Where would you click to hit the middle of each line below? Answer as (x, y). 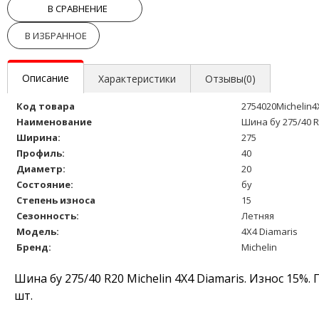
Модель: (38, 231)
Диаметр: (41, 168)
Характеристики (137, 78)
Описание (46, 78)
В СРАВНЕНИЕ (77, 8)
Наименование (54, 121)
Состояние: (45, 184)
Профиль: (41, 153)
